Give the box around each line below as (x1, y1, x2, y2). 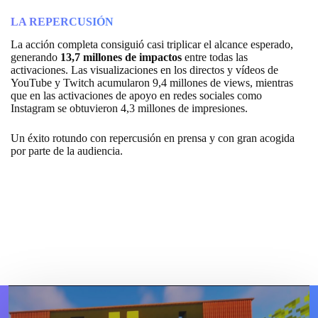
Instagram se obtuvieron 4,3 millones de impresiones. (11, 102, 248, 115)
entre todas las (182, 51, 248, 64)
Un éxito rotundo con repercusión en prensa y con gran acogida (11, 132, 295, 145)
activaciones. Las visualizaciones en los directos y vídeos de (11, 64, 278, 77)
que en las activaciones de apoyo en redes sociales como (11, 89, 262, 102)
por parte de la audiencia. (11, 145, 123, 158)
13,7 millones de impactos (60, 51, 182, 64)
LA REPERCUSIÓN (11, 15, 114, 28)
